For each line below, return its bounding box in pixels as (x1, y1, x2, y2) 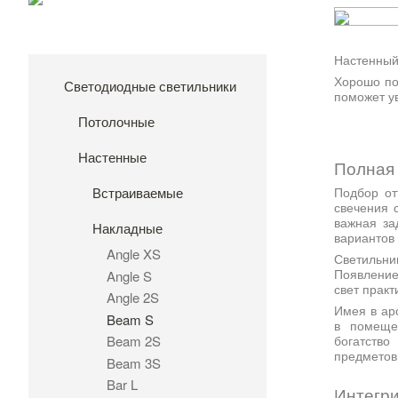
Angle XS (107, 244, 161, 264)
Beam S (107, 309, 154, 329)
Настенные (78, 147, 147, 167)
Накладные (92, 219, 163, 238)
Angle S (107, 266, 152, 285)
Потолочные (78, 112, 155, 131)
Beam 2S (107, 331, 161, 351)
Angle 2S (107, 288, 159, 307)
